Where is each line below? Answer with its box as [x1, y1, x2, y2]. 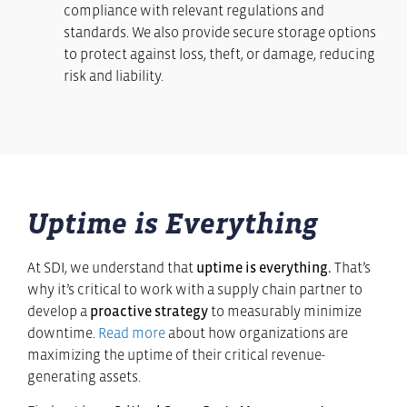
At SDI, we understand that [27, 258, 196, 275]
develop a [27, 302, 90, 319]
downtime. [27, 323, 98, 341]
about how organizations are [165, 323, 348, 341]
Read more [98, 323, 165, 341]
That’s [334, 258, 371, 275]
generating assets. [27, 367, 144, 384]
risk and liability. [64, 67, 164, 84]
